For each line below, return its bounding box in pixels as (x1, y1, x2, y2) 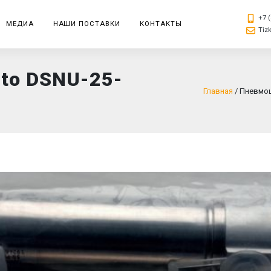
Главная (203, 86, 233, 96)
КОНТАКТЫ (140, 20, 182, 28)
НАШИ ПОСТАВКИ (53, 20, 121, 28)
